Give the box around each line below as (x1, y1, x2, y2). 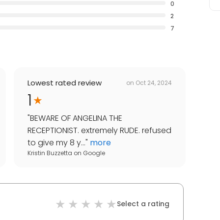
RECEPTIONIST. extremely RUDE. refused (27, 125, 171, 137)
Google (83, 149, 105, 158)
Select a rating (117, 199, 169, 209)
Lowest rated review (27, 78, 102, 88)
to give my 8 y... (27, 137, 85, 149)
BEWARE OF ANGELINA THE (30, 112, 122, 124)
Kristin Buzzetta (27, 149, 72, 158)
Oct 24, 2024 (136, 78, 172, 87)
